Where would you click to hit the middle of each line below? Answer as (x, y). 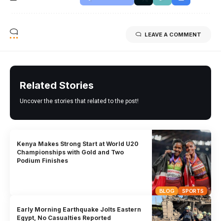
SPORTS (193, 191)
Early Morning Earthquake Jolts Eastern (79, 210)
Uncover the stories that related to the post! (79, 101)
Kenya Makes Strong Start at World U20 (78, 144)
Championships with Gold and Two (71, 152)
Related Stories (57, 86)
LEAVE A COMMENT (173, 35)
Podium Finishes (43, 161)
